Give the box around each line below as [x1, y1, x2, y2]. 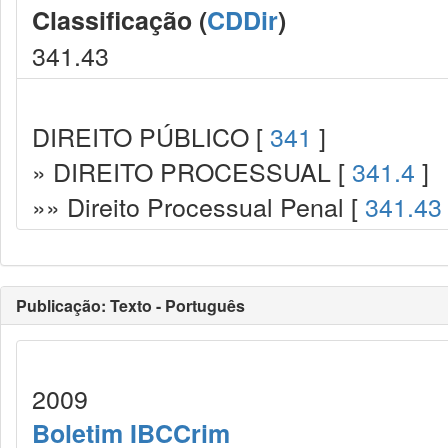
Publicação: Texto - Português [16, 294, 245, 317]
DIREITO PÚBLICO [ [32, 118, 270, 154]
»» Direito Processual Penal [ [32, 188, 365, 224]
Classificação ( [32, 2, 207, 38]
